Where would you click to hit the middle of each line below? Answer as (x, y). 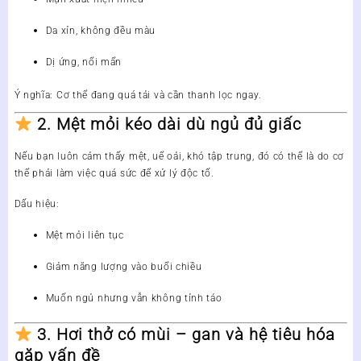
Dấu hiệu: (37, 203)
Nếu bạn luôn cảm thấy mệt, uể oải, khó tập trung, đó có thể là (166, 156)
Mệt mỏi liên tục (85, 235)
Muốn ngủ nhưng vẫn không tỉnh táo (134, 298)
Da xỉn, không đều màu (101, 31)
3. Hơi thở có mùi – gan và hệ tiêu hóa (187, 335)
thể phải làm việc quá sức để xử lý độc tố (113, 173)
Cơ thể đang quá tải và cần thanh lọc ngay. (158, 95)
